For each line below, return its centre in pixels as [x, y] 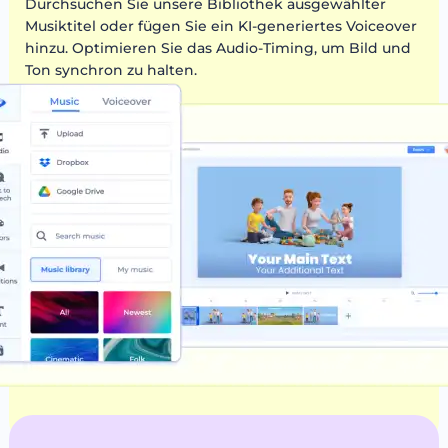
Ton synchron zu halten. [110, 69]
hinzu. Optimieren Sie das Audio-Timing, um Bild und [217, 47]
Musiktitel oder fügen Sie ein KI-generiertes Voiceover [220, 25]
